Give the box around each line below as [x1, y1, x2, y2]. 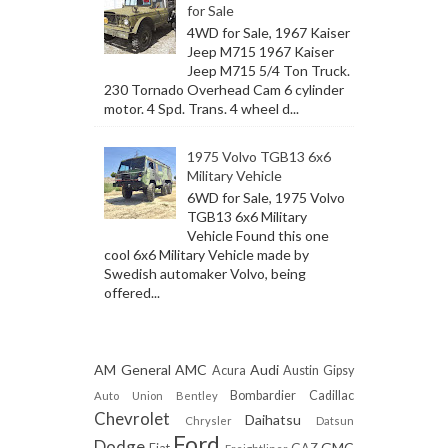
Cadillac [309, 387, 354, 403]
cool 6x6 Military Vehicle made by [104, 245, 309, 263]
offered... [104, 283, 160, 301]
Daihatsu [245, 410, 302, 428]
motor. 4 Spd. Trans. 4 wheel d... [104, 100, 299, 117]
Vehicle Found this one [186, 226, 329, 244]
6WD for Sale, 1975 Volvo [186, 188, 345, 206]
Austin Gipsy [283, 362, 355, 378]
